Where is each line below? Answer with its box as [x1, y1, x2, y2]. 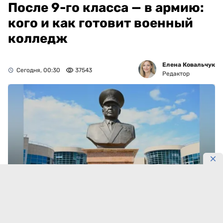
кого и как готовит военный [8, 15, 193, 31]
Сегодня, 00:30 [16, 67, 60, 74]
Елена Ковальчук [162, 61, 215, 69]
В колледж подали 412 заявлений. [8, 210, 148, 220]
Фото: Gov [177, 188, 211, 197]
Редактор [162, 70, 190, 78]
